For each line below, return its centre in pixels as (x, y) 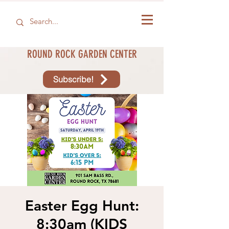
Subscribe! (73, 79)
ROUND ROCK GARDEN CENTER (82, 54)
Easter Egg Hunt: (82, 205)
